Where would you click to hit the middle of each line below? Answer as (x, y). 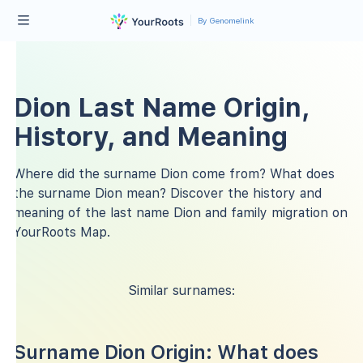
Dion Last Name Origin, (162, 107)
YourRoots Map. (62, 232)
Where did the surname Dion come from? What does (174, 173)
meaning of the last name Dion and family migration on (180, 212)
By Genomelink (226, 21)
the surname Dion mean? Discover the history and (167, 193)
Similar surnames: (181, 290)
